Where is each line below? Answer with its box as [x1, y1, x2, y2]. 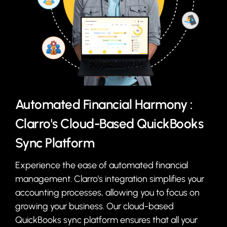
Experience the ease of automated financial [15, 160, 188, 171]
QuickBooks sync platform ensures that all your [15, 214, 198, 226]
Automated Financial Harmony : [15, 96, 193, 113]
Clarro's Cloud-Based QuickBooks [15, 116, 204, 132]
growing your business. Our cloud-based [15, 201, 174, 212]
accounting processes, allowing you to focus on [15, 187, 200, 199]
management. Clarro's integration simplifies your [15, 173, 204, 185]
